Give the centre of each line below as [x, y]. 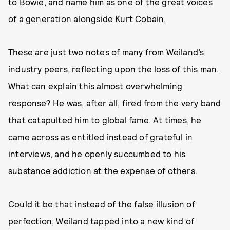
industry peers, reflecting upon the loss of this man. [114, 69]
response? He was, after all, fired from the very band [115, 103]
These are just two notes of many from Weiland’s [106, 52]
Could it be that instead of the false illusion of [102, 204]
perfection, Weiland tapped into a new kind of [101, 221]
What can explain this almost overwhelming [95, 86]
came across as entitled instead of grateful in [101, 137]
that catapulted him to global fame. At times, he [105, 120]
